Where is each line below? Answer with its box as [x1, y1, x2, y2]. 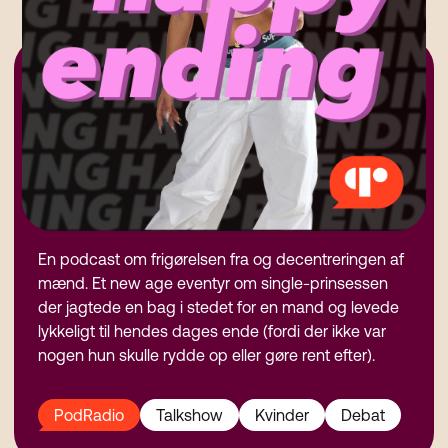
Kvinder [255, 406, 310, 425]
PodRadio [54, 406, 125, 425]
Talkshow [156, 406, 224, 425]
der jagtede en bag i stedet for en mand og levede [38, 298, 400, 317]
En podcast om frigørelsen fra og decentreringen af [38, 250, 405, 269]
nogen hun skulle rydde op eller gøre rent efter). [38, 346, 376, 365]
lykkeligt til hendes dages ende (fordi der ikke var [38, 322, 387, 341]
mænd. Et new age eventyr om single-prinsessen [38, 274, 389, 293]
